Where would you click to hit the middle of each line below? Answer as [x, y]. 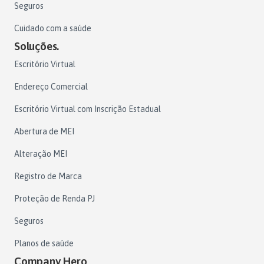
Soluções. [37, 46]
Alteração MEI [41, 154]
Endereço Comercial [51, 86]
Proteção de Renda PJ [55, 198]
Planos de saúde [44, 243]
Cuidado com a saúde [53, 28]
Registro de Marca [48, 176]
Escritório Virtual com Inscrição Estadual [88, 109]
